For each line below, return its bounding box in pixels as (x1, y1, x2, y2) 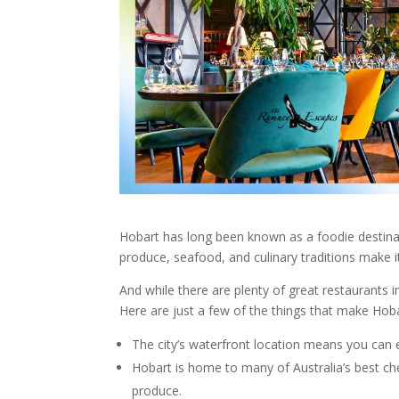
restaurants (322, 281, 393, 299)
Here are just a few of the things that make (119, 302, 373, 320)
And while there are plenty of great (119, 281, 323, 299)
